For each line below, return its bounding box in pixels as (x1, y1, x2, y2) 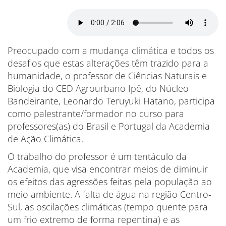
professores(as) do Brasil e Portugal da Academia (8, 120, 210, 132)
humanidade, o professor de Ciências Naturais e (8, 70, 207, 82)
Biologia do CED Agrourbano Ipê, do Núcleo (8, 82, 189, 94)
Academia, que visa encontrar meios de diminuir (8, 163, 208, 175)
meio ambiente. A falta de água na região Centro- (8, 188, 211, 200)
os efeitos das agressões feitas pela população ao (8, 176, 212, 188)
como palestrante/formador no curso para (8, 107, 184, 120)
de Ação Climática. (8, 133, 83, 145)
